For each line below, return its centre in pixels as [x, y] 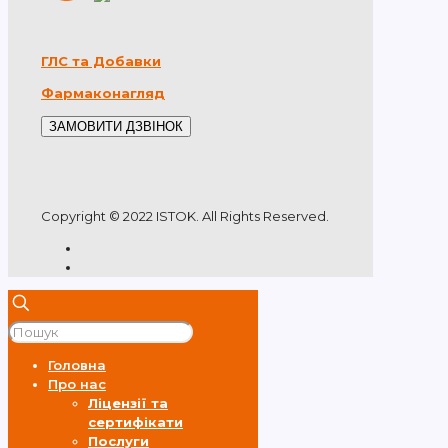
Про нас [77, 384]
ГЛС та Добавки [101, 61]
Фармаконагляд [103, 93]
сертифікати [135, 422]
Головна [77, 365]
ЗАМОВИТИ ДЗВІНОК [116, 127]
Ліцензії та [128, 403]
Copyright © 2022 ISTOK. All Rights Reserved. [185, 216]
